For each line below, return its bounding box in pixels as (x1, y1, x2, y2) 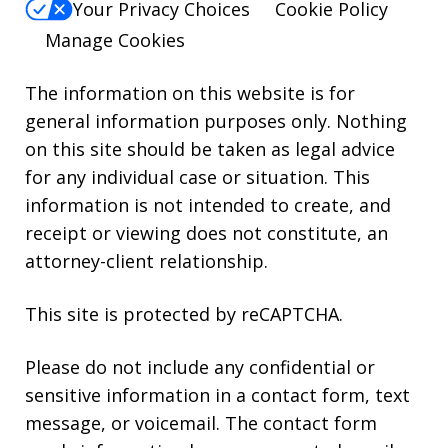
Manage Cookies (45, 27, 185, 52)
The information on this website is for (25, 80, 355, 105)
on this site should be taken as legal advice (25, 136, 395, 161)
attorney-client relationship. (25, 248, 268, 273)
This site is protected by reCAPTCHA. (25, 301, 343, 326)
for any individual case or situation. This (25, 164, 370, 189)
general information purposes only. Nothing (25, 108, 407, 133)
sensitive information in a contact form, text (25, 382, 410, 407)
